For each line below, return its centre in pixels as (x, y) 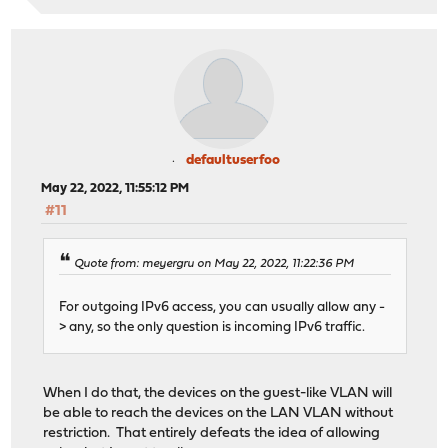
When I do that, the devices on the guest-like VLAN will (218, 394)
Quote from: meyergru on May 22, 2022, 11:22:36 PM (214, 264)
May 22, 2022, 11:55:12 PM (115, 188)
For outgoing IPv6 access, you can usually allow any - (222, 308)
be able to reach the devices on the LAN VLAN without (218, 414)
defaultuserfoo (233, 160)
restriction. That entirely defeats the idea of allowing (212, 434)
